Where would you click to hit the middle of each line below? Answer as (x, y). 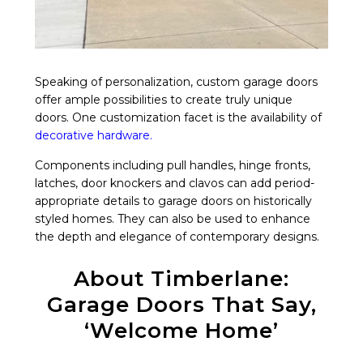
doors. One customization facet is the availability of (178, 117)
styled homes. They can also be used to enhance (173, 218)
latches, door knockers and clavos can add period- (175, 183)
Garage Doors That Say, (181, 304)
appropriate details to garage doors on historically (173, 201)
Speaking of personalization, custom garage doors (176, 81)
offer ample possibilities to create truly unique (164, 99)
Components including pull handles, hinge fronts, (173, 165)
